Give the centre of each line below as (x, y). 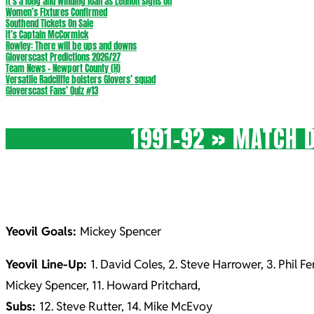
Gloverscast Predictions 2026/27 (63, 57)
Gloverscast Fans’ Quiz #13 (52, 91)
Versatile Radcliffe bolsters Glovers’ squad (81, 80)
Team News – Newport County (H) (63, 68)
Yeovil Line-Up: (48, 264)
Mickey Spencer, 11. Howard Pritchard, (103, 285)
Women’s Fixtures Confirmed (56, 12)
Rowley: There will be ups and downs (71, 46)
